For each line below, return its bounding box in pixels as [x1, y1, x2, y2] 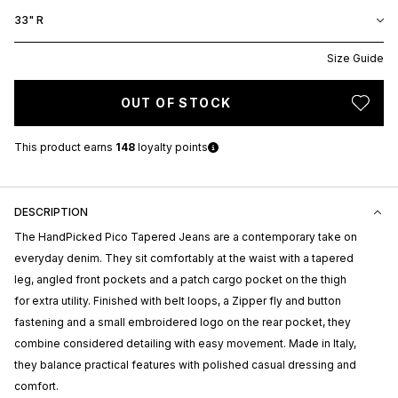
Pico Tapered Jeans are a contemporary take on [102, 229, 357, 243]
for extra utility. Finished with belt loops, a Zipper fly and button [14, 293, 341, 307]
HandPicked [38, 229, 102, 243]
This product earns [14, 139, 115, 154]
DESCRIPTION [14, 204, 88, 219]
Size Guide [327, 51, 384, 65]
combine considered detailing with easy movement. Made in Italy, [14, 336, 356, 350]
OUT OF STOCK [120, 94, 232, 110]
